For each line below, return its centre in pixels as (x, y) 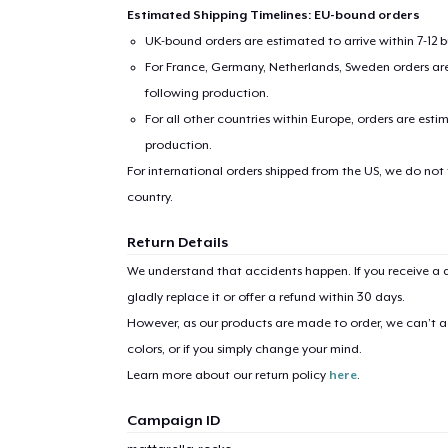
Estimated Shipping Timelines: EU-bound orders (273, 14)
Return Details (177, 241)
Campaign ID (173, 419)
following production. (207, 92)
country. (149, 196)
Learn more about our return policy (227, 374)
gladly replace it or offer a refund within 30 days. (265, 296)
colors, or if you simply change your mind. (244, 348)
